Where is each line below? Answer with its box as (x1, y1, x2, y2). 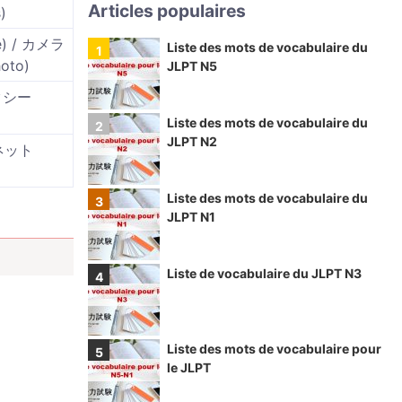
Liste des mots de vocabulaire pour (167, 341, 381, 356)
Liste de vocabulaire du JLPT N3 (167, 266, 362, 281)
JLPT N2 (167, 134, 217, 149)
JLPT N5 (167, 58, 217, 74)
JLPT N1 (167, 209, 215, 224)
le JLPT (167, 360, 211, 375)
